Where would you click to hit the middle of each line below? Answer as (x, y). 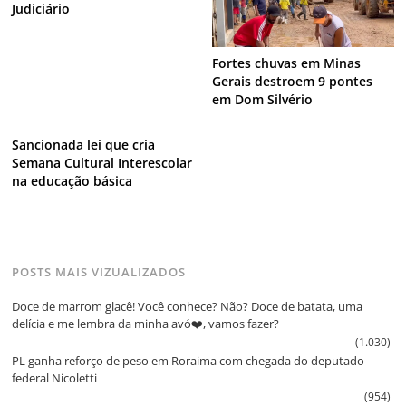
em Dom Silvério (262, 100)
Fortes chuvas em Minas (286, 63)
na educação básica (72, 180)
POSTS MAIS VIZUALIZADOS (99, 271)
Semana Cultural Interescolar (102, 162)
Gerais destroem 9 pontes (292, 82)
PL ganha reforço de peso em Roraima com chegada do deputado (188, 361)
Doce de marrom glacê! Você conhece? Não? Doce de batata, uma (188, 307)
